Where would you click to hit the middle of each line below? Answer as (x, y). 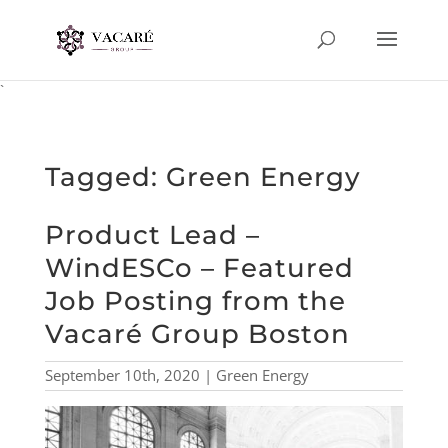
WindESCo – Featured (199, 268)
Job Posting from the (195, 301)
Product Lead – (152, 235)
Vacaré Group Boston (197, 334)
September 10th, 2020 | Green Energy (176, 375)
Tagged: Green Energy (202, 177)
